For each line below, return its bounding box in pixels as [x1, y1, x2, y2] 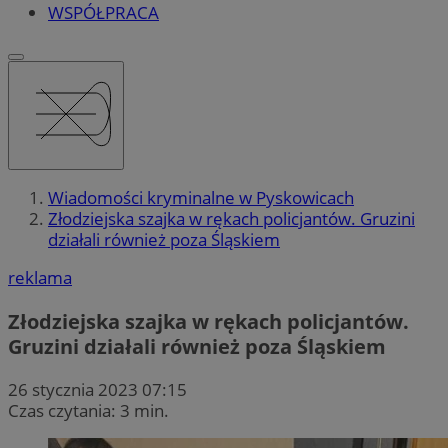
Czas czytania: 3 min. [8, 398, 169, 422]
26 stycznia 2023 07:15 [8, 377, 187, 401]
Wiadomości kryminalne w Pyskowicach [48, 186, 354, 210]
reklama [8, 266, 72, 290]
